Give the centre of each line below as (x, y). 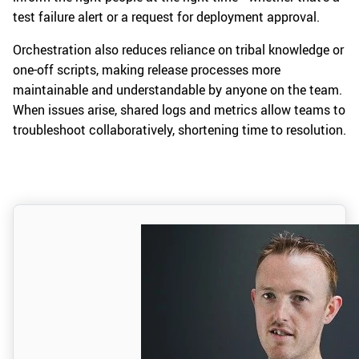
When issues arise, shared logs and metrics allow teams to (179, 110)
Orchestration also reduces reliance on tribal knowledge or (178, 50)
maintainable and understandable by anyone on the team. (177, 90)
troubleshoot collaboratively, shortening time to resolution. (179, 130)
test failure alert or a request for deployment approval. (166, 17)
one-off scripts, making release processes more (147, 70)
